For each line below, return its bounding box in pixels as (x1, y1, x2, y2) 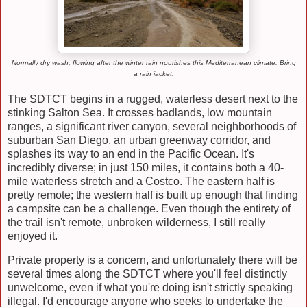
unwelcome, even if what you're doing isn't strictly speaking (8, 282, 293, 294)
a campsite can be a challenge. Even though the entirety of (8, 202, 291, 214)
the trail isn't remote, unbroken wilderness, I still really (8, 216, 265, 228)
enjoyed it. (8, 230, 58, 242)
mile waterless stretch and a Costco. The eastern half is (8, 175, 275, 187)
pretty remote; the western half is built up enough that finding (8, 188, 298, 201)
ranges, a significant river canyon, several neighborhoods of (8, 120, 296, 132)
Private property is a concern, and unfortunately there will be (8, 254, 297, 267)
